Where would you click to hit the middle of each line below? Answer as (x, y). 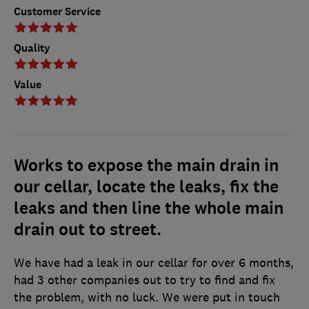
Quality (32, 48)
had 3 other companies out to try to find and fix (144, 280)
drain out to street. (88, 230)
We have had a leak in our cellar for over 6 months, (154, 263)
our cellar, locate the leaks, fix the (146, 187)
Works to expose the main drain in (146, 166)
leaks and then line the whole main (149, 209)
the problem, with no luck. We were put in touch (147, 298)
